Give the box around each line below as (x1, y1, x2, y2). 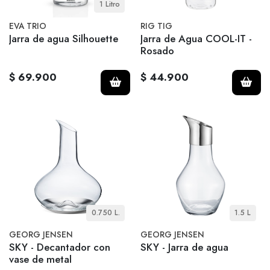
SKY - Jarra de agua (140, 239, 228, 254)
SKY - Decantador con (9, 239, 110, 254)
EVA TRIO (9, 20, 46, 33)
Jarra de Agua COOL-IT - (140, 31, 252, 46)
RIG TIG (140, 20, 172, 33)
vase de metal (9, 251, 72, 266)
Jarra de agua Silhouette (9, 31, 118, 46)
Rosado (140, 43, 174, 58)
